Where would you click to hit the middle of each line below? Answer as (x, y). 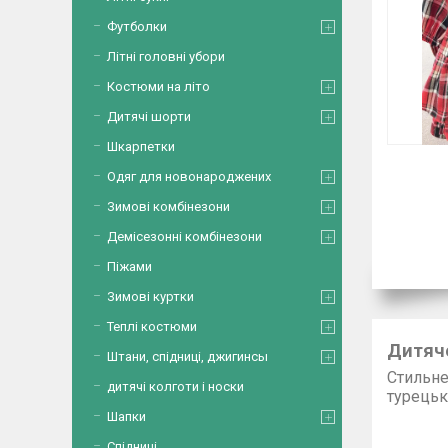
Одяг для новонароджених (189, 176)
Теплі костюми (152, 326)
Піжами (129, 266)
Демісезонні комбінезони (184, 236)
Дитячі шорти (149, 116)
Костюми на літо (158, 86)
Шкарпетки (141, 146)
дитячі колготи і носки (175, 386)
